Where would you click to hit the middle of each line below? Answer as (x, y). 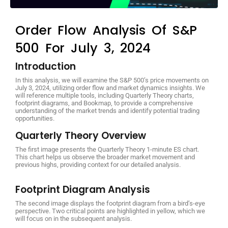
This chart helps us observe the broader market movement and (105, 157)
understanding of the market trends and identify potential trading (107, 110)
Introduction (46, 66)
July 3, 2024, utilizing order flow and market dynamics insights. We (110, 88)
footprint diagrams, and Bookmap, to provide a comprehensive (104, 103)
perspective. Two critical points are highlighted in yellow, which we (110, 211)
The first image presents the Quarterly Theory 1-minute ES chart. (107, 149)
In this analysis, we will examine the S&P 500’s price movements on (112, 80)
